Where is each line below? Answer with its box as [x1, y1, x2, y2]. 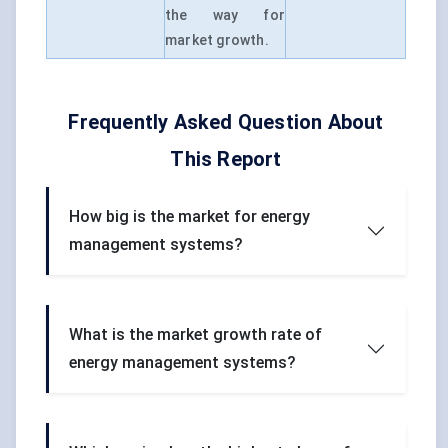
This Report [170, 147, 282, 172]
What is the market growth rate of [69, 325, 322, 345]
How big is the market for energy [69, 207, 310, 227]
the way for [165, 7, 285, 24]
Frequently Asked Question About [68, 110, 384, 135]
